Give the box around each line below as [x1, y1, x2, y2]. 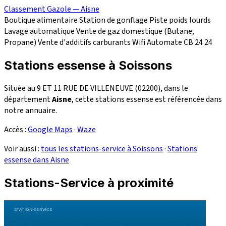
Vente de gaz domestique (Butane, [76, 26, 194, 37]
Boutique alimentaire [4, 15, 78, 26]
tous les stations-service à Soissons [41, 143, 163, 154]
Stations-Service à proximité [4, 175, 174, 190]
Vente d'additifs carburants [38, 37, 131, 48]
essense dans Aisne [4, 154, 69, 165]
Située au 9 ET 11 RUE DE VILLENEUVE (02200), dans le [4, 82, 188, 94]
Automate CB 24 [147, 37, 203, 48]
